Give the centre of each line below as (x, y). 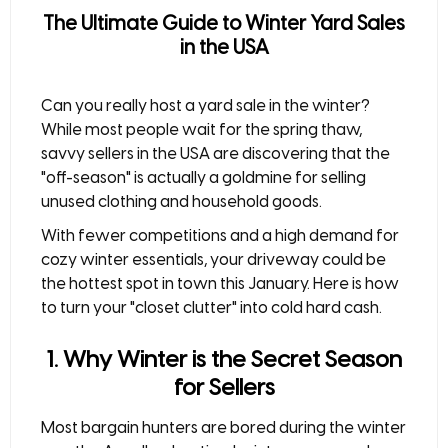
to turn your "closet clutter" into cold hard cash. (211, 307)
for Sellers (224, 387)
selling (343, 177)
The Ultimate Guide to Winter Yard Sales (224, 23)
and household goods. (239, 201)
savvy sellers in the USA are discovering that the (215, 153)
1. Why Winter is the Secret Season (224, 359)
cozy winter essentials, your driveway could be (213, 259)
